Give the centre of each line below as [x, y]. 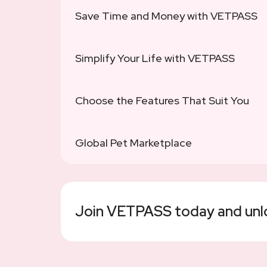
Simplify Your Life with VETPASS [155, 58]
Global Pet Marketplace [133, 142]
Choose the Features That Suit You [162, 100]
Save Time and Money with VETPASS [166, 15]
